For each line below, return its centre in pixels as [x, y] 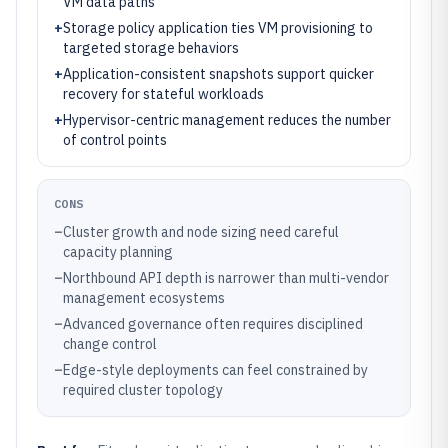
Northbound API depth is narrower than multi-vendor [226, 278]
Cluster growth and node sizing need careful [201, 232]
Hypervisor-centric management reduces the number [227, 120]
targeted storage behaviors [151, 48]
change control [110, 344]
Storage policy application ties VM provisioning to [218, 28]
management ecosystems [144, 298]
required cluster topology [143, 390]
